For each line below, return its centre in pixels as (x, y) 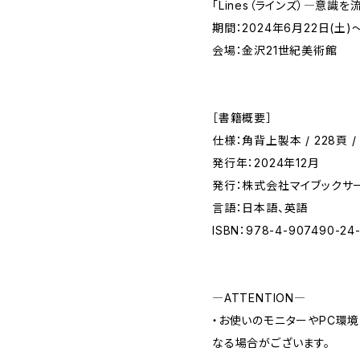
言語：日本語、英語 (260, 208)
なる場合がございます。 (271, 343)
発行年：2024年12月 (266, 163)
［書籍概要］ (242, 118)
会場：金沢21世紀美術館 (275, 50)
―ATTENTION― (263, 298)
